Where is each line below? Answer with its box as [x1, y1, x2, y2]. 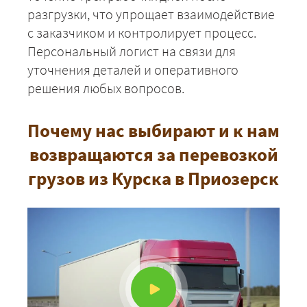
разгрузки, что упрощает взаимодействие [27, 5, 275, 23]
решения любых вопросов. [27, 79, 184, 97]
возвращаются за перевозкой [29, 142, 278, 166]
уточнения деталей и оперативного [27, 60, 238, 78]
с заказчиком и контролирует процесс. [27, 23, 256, 41]
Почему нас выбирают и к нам [27, 118, 280, 142]
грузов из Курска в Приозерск [28, 166, 279, 190]
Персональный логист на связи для [27, 42, 236, 60]
